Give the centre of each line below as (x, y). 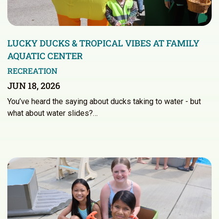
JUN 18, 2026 (34, 86)
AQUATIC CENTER (45, 56)
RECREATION (33, 71)
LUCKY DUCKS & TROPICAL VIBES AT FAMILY (103, 43)
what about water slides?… (53, 113)
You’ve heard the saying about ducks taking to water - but (104, 102)
